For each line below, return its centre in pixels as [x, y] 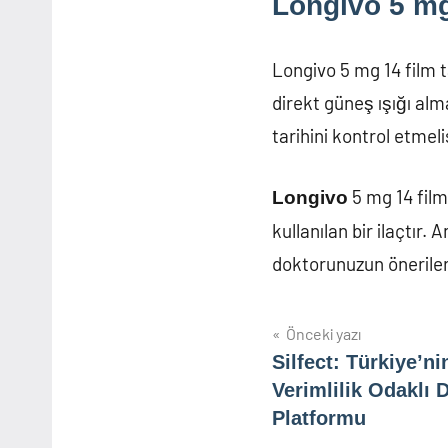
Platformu [319, 418]
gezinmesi [339, 378]
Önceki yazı [323, 334]
